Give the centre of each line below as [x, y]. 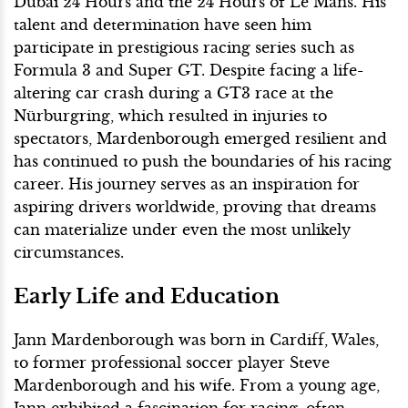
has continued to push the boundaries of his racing [203, 162]
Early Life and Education [147, 296]
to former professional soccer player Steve [172, 363]
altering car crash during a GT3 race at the [173, 93]
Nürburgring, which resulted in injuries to [170, 116]
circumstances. [69, 253]
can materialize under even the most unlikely [182, 230]
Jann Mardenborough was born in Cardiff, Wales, [196, 340]
